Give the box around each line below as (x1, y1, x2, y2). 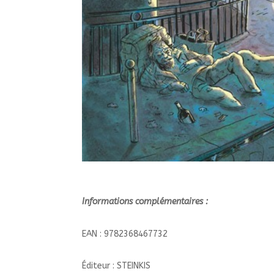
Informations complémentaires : (82, 196, 211, 207)
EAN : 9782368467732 (82, 228, 168, 239)
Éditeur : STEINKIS (82, 261, 151, 272)
